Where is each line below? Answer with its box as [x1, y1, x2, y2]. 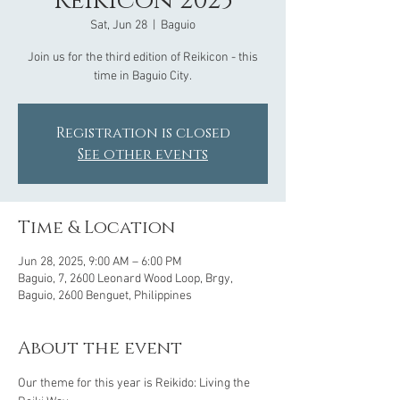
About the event [18, 337, 182, 360]
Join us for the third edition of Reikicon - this [28, 50, 258, 65]
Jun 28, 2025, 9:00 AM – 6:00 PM [18, 254, 182, 270]
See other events [78, 145, 208, 164]
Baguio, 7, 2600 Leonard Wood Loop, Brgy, [18, 271, 232, 287]
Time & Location [18, 216, 175, 239]
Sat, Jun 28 [90, 18, 147, 33]
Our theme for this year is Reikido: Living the [18, 376, 253, 391]
